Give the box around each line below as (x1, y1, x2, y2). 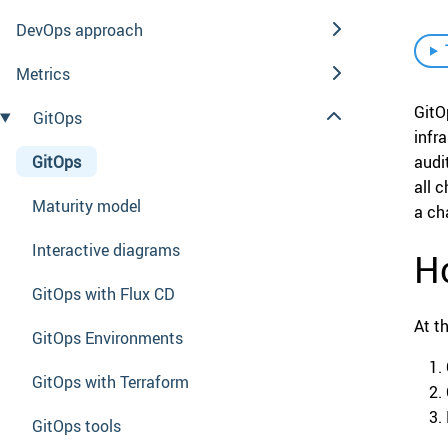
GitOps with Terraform (32, 370, 189, 393)
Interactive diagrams (32, 238, 180, 261)
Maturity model (32, 194, 141, 217)
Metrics (16, 62, 70, 85)
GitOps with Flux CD (32, 282, 175, 305)
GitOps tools (32, 414, 121, 437)
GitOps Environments (32, 326, 183, 349)
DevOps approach (16, 18, 143, 41)
